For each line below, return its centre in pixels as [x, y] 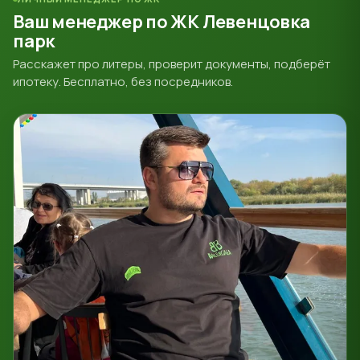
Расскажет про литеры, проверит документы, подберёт [172, 64]
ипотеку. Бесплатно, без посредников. [123, 82]
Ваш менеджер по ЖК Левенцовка [162, 22]
